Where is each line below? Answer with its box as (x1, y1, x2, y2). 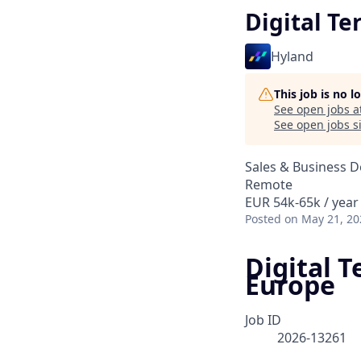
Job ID (245, 311, 281, 330)
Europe (245, 268, 335, 302)
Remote (245, 176, 293, 193)
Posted (245, 211, 281, 226)
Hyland (271, 48, 313, 65)
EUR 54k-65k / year (245, 193, 359, 211)
